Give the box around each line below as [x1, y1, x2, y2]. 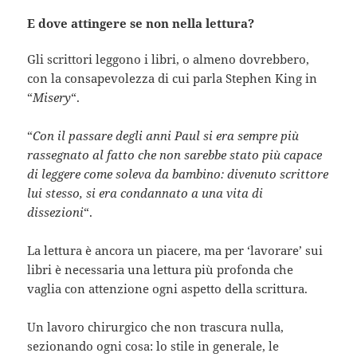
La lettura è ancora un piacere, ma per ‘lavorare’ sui [27, 241, 324, 258]
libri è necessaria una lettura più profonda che [27, 261, 294, 277]
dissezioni [27, 203, 84, 220]
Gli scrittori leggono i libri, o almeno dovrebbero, [27, 50, 310, 67]
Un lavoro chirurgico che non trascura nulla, [27, 318, 284, 335]
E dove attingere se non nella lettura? [27, 14, 255, 31]
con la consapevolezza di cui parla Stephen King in [27, 69, 318, 86]
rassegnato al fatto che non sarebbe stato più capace [27, 146, 323, 163]
